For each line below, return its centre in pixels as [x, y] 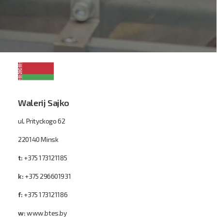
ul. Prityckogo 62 [42, 121]
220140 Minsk [38, 139]
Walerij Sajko [44, 103]
